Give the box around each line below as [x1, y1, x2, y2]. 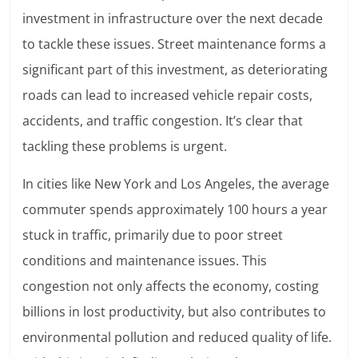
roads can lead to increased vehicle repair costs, [22, 86, 313, 105]
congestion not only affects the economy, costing [22, 277, 320, 296]
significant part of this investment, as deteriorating [22, 61, 328, 79]
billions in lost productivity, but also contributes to [22, 303, 327, 321]
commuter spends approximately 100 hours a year [22, 201, 328, 219]
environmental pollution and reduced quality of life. [22, 328, 332, 347]
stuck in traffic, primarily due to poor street [22, 226, 284, 245]
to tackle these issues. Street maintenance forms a [22, 35, 327, 54]
